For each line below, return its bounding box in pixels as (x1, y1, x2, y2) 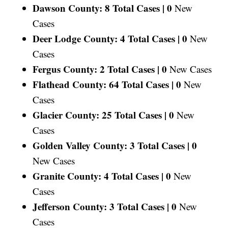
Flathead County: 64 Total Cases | (33, 77, 174, 91)
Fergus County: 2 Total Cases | (33, 62, 160, 76)
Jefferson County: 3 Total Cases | (33, 199, 169, 213)
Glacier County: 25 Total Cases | (33, 107, 167, 122)
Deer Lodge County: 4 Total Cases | (33, 31, 180, 45)
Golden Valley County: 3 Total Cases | (33, 138, 190, 152)
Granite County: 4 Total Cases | (33, 168, 164, 183)
